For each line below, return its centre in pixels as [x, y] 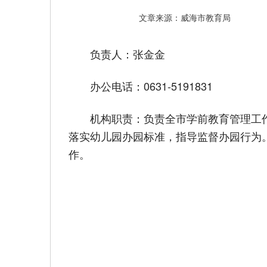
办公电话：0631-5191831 [151, 86]
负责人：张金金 [128, 54]
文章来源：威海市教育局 [184, 17]
